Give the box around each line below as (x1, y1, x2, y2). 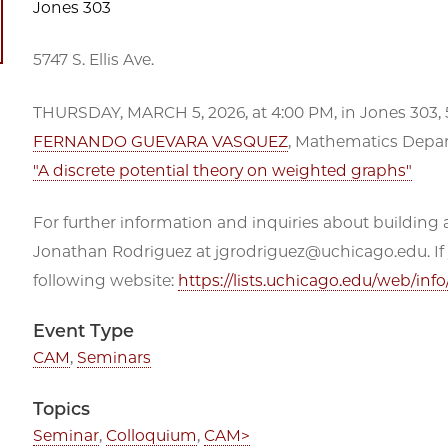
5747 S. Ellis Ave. (33, 50, 158, 70)
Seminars (77, 348, 151, 368)
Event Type (33, 320, 134, 342)
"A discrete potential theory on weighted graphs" (33, 160, 412, 180)
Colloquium (106, 425, 197, 445)
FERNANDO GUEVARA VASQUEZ (33, 131, 288, 151)
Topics (33, 397, 90, 419)
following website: (33, 271, 178, 291)
